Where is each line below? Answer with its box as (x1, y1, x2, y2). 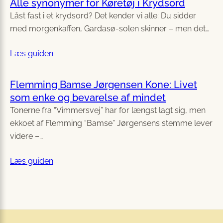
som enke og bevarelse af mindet (10, 92, 166, 104)
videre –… (10, 131, 43, 141)
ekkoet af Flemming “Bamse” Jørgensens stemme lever (10, 118, 213, 128)
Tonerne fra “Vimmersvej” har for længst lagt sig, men (10, 106, 206, 115)
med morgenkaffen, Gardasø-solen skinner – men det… (10, 24, 209, 34)
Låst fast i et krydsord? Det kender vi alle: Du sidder (10, 11, 196, 21)
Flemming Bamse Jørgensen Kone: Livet (10, 79, 197, 91)
